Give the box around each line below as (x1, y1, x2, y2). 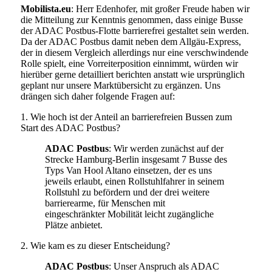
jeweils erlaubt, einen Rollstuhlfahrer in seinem (44, 175, 224, 186)
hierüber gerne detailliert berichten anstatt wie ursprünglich (20, 69, 245, 80)
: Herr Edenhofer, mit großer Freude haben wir (70, 3, 250, 14)
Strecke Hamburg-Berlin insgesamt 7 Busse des (44, 154, 227, 165)
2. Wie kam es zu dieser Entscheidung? (20, 240, 170, 251)
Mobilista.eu (20, 3, 71, 14)
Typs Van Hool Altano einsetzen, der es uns (44, 165, 212, 175)
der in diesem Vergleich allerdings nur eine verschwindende (20, 47, 248, 58)
